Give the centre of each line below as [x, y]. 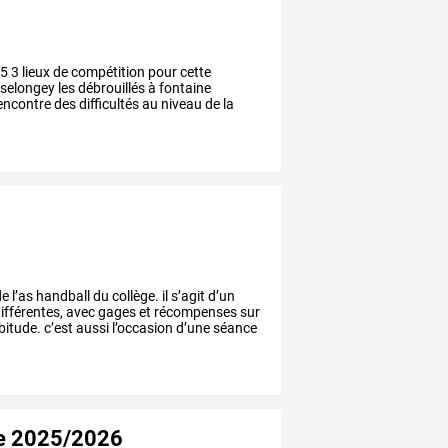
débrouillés [110, 87]
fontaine [184, 87]
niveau [180, 103]
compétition [107, 71]
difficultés [108, 103]
